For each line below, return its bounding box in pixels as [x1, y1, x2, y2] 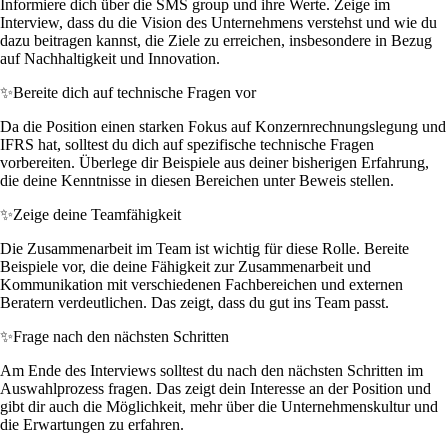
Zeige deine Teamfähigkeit [13, 205, 181, 223]
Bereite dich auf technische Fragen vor [13, 83, 256, 101]
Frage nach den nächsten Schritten [13, 327, 229, 345]
